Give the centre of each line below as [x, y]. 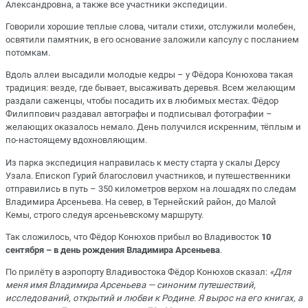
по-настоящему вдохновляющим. [76, 140]
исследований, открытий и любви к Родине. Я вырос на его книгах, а [154, 298]
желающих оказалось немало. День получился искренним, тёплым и [153, 127]
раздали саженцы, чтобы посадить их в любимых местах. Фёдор [142, 101]
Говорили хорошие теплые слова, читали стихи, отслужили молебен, [151, 27]
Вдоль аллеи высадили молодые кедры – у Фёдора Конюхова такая [149, 75]
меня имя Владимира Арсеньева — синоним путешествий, [131, 285]
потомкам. [28, 53]
